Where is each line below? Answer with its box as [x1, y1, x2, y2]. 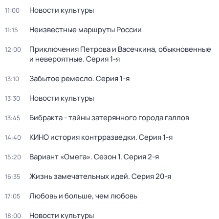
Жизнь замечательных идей [29, 171, 128, 181]
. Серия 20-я [128, 171, 171, 181]
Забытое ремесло [29, 73, 92, 84]
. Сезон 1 [90, 152, 120, 162]
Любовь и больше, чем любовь [29, 191, 137, 201]
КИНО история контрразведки [29, 132, 135, 142]
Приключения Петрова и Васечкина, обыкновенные [29, 44, 211, 54]
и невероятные [29, 54, 83, 64]
